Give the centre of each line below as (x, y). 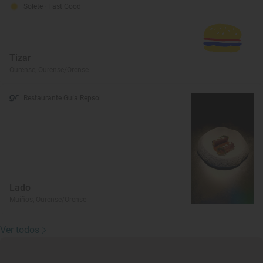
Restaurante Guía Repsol (62, 98)
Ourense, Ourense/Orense (49, 70)
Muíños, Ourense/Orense (48, 199)
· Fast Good (63, 7)
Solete (34, 7)
